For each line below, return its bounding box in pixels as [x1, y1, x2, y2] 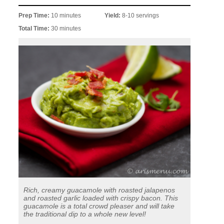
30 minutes [51, 25, 81, 32]
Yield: [104, 12, 122, 19]
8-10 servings [122, 12, 159, 19]
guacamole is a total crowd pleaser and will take [23, 202, 175, 210]
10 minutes [51, 12, 81, 19]
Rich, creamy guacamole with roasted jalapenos [23, 186, 175, 194]
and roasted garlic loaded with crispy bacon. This [23, 194, 178, 202]
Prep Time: [18, 12, 51, 19]
